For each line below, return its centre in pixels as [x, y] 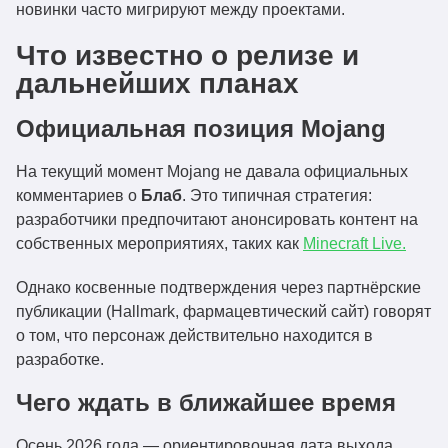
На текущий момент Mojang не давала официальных [212, 171]
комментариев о [78, 195]
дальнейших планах [157, 83]
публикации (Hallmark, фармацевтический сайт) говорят [223, 311]
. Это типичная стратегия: [277, 195]
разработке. [60, 359]
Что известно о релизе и [187, 55]
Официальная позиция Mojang [201, 128]
